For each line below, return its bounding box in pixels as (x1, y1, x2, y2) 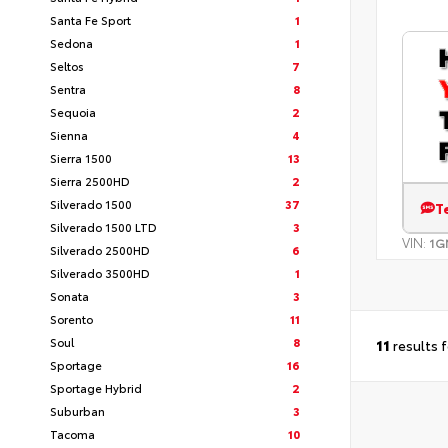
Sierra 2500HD (50, 172, 130, 189)
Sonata (50, 287, 89, 304)
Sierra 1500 (50, 149, 112, 166)
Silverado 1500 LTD (50, 218, 157, 235)
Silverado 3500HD (50, 264, 150, 281)
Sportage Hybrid (50, 379, 142, 396)
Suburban (50, 402, 105, 419)
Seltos (50, 57, 84, 74)
